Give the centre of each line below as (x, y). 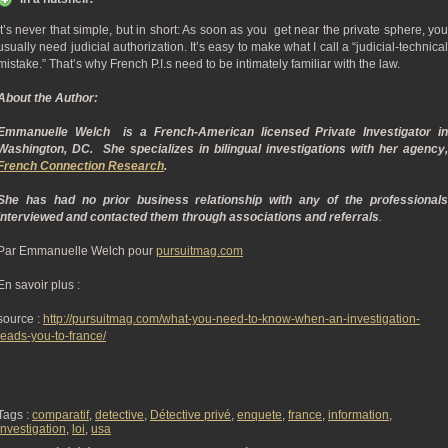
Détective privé (190, 415)
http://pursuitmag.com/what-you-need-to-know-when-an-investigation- (231, 319)
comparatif (60, 415)
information (358, 415)
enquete (259, 415)
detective (119, 415)
